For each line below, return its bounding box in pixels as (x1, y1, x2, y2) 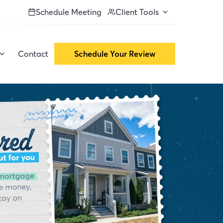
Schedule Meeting (36, 7, 102, 17)
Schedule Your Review (74, 49, 155, 59)
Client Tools (115, 7, 159, 17)
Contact (18, 49, 48, 59)
